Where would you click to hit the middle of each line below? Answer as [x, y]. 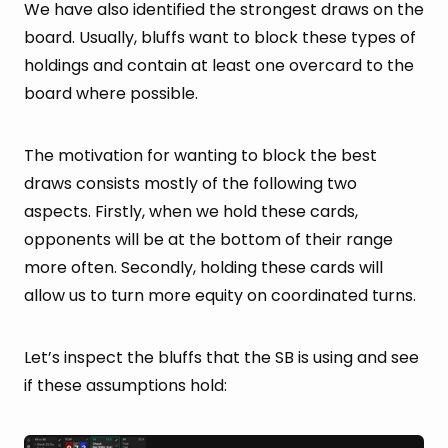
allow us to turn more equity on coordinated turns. [220, 295]
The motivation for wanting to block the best [200, 155]
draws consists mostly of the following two [190, 183]
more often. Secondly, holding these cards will [203, 267]
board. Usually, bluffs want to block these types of [220, 37]
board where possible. [111, 93]
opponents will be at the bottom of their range [208, 239]
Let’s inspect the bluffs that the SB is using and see [221, 357]
